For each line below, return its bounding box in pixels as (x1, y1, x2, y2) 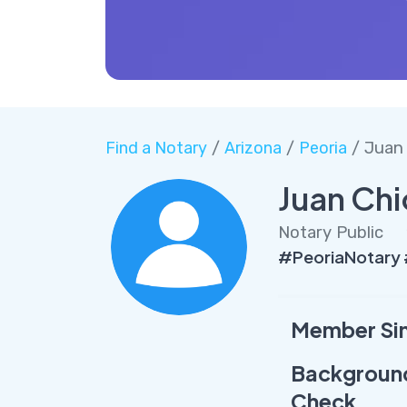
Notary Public (277, 222, 383, 243)
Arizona (223, 138, 282, 159)
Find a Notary (104, 138, 207, 159)
